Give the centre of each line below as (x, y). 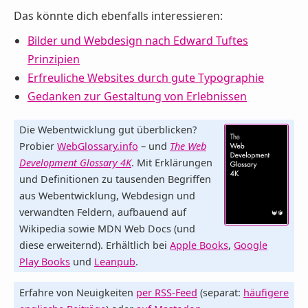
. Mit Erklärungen (172, 162)
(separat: (220, 292)
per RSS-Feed (167, 292)
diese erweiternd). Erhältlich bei (95, 245)
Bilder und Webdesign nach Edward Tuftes (138, 41)
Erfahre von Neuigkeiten (78, 292)
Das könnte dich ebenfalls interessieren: (118, 15)
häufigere (266, 292)
